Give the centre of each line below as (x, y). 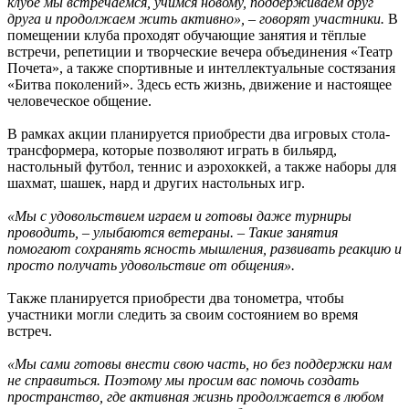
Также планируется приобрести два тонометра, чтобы (176, 298)
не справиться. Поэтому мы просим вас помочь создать (183, 380)
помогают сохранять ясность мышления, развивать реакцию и (204, 249)
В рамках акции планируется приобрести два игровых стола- (199, 134)
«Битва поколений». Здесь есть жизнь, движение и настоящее (199, 84)
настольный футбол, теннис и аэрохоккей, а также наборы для (202, 167)
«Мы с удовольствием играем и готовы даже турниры (179, 216)
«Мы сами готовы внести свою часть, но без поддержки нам (199, 364)
